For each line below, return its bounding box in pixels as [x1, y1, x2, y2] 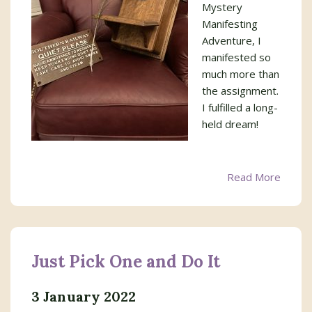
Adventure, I [202, 33, 261, 47]
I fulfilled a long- [202, 100, 278, 114]
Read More [227, 170, 281, 184]
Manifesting [202, 17, 258, 31]
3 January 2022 [31, 288, 136, 305]
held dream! [202, 117, 258, 131]
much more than [202, 67, 279, 81]
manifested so [202, 50, 271, 64]
